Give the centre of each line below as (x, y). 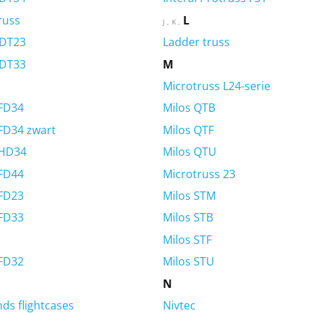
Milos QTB (189, 108)
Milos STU (188, 262)
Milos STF (187, 239)
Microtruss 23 (199, 174)
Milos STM (189, 195)
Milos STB (188, 218)
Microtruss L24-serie (216, 86)
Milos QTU (189, 152)
